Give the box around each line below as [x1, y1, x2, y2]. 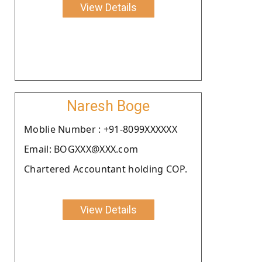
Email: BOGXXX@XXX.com [24, 142, 139, 156]
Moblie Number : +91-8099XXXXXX [24, 122, 177, 136]
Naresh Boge [67, 97, 150, 115]
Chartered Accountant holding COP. [24, 162, 187, 175]
